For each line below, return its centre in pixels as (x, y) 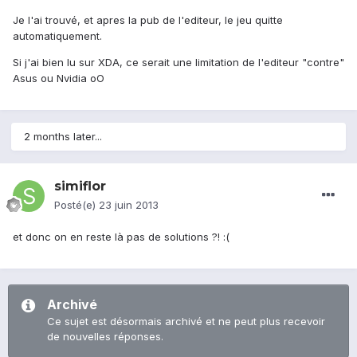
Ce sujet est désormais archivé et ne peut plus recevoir (186, 322)
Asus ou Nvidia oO (59, 78)
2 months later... (63, 137)
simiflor (80, 186)
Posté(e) (76, 205)
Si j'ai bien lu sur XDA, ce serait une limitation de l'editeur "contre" (178, 63)
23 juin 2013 (129, 205)
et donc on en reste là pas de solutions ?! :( (121, 237)
